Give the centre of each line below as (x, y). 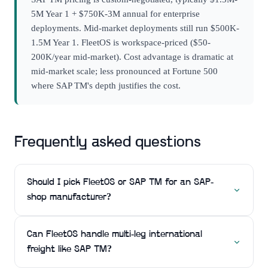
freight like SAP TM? (69, 249)
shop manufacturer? (69, 197)
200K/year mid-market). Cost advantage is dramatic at (132, 56)
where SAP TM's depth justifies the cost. (106, 85)
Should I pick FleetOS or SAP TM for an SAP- (120, 182)
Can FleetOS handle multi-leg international (115, 234)
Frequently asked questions (108, 142)
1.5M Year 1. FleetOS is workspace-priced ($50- (121, 42)
